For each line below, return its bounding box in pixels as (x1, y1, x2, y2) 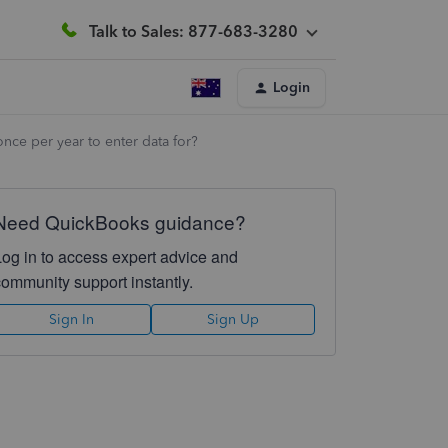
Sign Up (206, 311, 259, 328)
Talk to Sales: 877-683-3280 (89, 21, 298, 41)
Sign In (49, 311, 95, 328)
